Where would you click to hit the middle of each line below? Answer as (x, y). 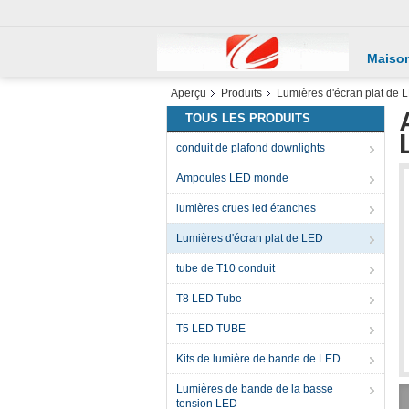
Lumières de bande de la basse (255, 389)
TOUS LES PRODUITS (248, 118)
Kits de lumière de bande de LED (258, 359)
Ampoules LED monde (232, 178)
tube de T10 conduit (225, 268)
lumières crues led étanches (246, 208)
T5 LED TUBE (211, 329)
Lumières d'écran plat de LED (250, 238)
